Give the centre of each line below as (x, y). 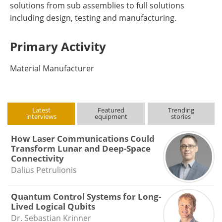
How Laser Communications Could (83, 139)
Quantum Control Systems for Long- (86, 196)
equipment (111, 116)
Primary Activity (58, 46)
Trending (181, 110)
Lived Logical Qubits (53, 206)
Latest (41, 110)
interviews (41, 116)
